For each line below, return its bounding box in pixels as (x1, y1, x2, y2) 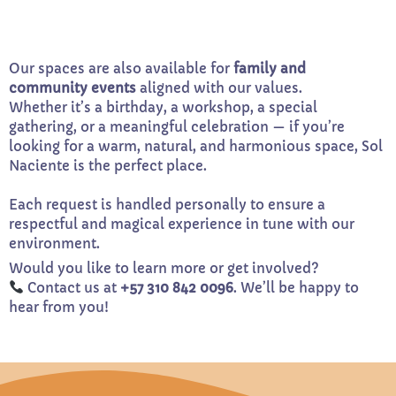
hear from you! (9, 298, 109, 316)
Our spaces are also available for (9, 59, 233, 77)
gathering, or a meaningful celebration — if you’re (9, 118, 345, 135)
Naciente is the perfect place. (9, 156, 207, 174)
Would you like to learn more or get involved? (9, 259, 319, 277)
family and (233, 59, 306, 77)
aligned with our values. (136, 79, 302, 96)
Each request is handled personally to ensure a (9, 195, 325, 213)
